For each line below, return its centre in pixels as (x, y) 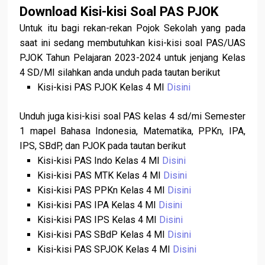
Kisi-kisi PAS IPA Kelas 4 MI (98, 205)
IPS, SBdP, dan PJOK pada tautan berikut (103, 146)
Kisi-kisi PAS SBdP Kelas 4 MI (102, 235)
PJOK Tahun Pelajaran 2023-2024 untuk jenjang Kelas (132, 58)
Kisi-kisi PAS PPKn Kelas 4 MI (102, 190)
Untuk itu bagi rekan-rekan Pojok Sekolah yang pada (132, 28)
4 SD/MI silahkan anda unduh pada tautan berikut (120, 73)
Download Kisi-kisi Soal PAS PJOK (119, 12)
